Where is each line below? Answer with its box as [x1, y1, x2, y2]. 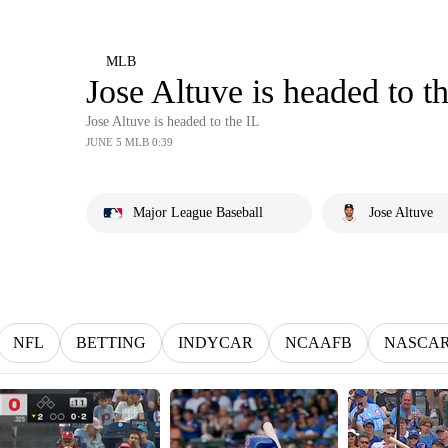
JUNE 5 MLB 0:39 [86, 136, 173, 148]
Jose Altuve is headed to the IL [86, 114, 260, 129]
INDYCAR [178, 334, 253, 351]
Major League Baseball [133, 205, 263, 220]
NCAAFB [285, 334, 352, 351]
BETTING [76, 334, 146, 351]
